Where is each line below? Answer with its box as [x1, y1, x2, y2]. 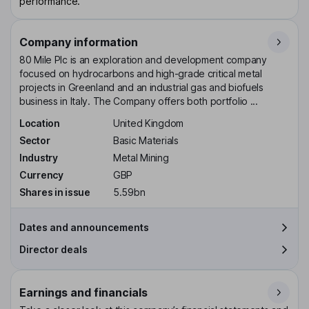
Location [19, 117, 60, 130]
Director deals [19, 243, 88, 255]
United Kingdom [113, 117, 183, 130]
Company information [19, 35, 138, 50]
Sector [19, 134, 50, 147]
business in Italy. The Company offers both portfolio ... [19, 95, 258, 108]
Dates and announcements [19, 221, 149, 233]
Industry [19, 151, 58, 163]
